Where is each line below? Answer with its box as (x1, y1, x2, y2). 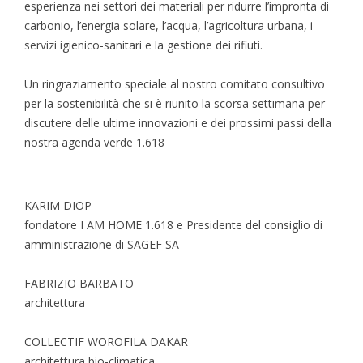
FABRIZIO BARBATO (24, 275, 134, 291)
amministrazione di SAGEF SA (24, 236, 179, 252)
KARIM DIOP (24, 197, 92, 213)
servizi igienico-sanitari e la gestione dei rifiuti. (24, 36, 263, 53)
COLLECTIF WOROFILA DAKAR (24, 333, 188, 349)
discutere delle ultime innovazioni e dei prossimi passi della (24, 114, 331, 130)
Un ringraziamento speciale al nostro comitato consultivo (24, 75, 325, 92)
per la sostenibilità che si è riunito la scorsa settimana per (24, 95, 325, 111)
